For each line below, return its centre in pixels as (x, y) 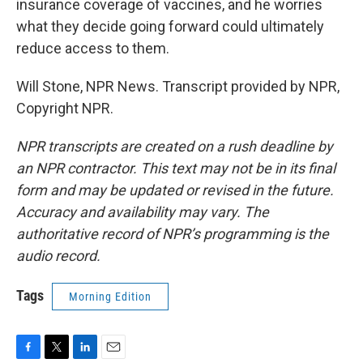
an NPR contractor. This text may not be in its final (176, 168)
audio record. (58, 256)
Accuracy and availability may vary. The (143, 212)
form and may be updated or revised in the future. (175, 190)
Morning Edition (110, 297)
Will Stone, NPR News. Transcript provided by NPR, (178, 86)
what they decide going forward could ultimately (170, 26)
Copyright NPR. (65, 108)
